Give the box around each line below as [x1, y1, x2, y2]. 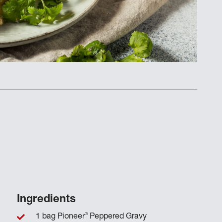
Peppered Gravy [87, 213, 147, 221]
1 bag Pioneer [35, 213, 85, 221]
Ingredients [16, 194, 76, 205]
